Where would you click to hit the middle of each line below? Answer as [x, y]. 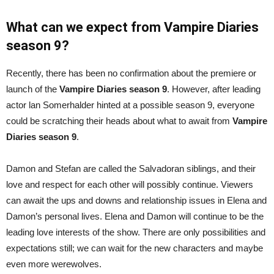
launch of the [33, 89]
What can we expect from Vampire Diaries [132, 27]
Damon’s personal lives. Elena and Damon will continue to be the [135, 216]
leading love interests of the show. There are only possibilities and [136, 232]
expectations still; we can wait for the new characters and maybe [135, 248]
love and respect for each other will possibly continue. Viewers [130, 184]
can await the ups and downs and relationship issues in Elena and [136, 200]
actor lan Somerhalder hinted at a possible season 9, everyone [130, 105]
